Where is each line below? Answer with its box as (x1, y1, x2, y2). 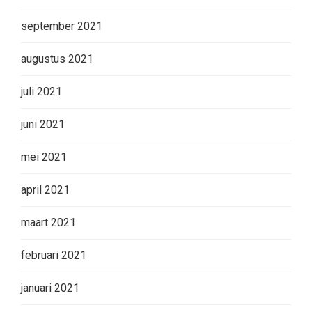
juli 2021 (21, 85, 62, 99)
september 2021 (21, 19, 102, 33)
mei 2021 (21, 150, 67, 164)
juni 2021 (21, 118, 65, 132)
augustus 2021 (21, 52, 93, 66)
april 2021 (21, 183, 70, 197)
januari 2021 (21, 281, 79, 295)
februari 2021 (21, 249, 86, 263)
